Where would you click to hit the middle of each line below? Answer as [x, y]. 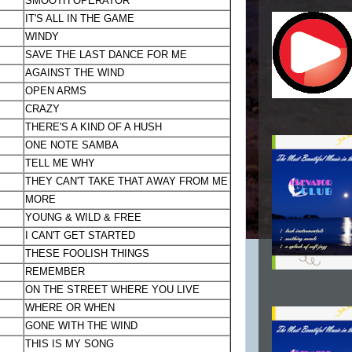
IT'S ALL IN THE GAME [80, 19]
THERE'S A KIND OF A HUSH [94, 127]
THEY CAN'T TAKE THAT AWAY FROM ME [127, 181]
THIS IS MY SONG [70, 344]
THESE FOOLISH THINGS [88, 254]
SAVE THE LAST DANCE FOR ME [106, 55]
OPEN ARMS [56, 91]
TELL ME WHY [60, 163]
